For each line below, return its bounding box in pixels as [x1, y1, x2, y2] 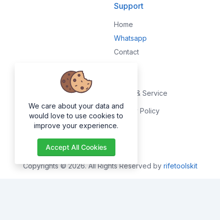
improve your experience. [34, 121, 118, 130]
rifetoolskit [163, 162, 197, 170]
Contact [114, 48, 139, 56]
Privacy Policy [114, 107, 160, 115]
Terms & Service [114, 89, 167, 97]
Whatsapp [114, 34, 147, 42]
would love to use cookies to [29, 111, 123, 120]
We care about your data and [28, 102, 124, 110]
